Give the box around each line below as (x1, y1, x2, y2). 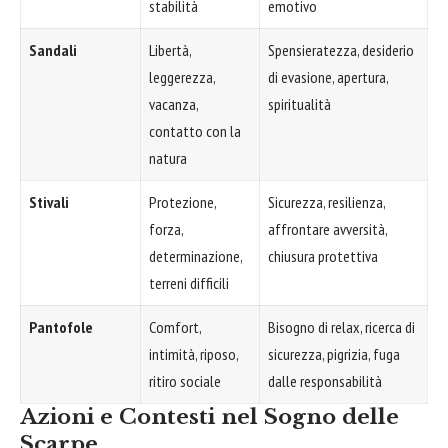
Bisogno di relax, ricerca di (268, 317, 415, 338)
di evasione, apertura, (268, 67, 389, 88)
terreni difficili (149, 273, 229, 294)
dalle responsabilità (268, 371, 382, 392)
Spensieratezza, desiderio (268, 40, 414, 61)
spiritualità (268, 94, 331, 115)
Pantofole (29, 317, 93, 338)
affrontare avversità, (268, 219, 388, 240)
